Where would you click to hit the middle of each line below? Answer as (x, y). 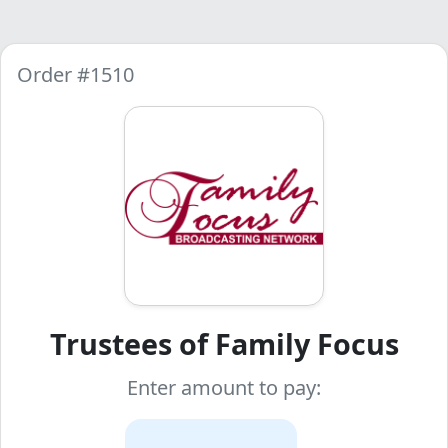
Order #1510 (75, 74)
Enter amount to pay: (224, 387)
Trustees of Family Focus (224, 343)
